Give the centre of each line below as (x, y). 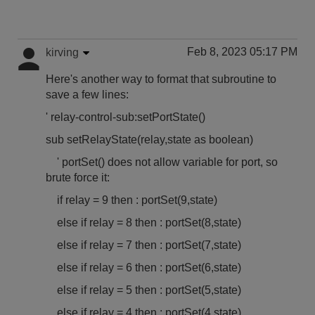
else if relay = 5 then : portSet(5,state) (143, 290)
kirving (62, 52)
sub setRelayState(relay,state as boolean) (149, 140)
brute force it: (78, 178)
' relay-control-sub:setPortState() (126, 117)
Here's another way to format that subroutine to (161, 79)
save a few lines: (87, 95)
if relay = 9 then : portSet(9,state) (131, 200)
